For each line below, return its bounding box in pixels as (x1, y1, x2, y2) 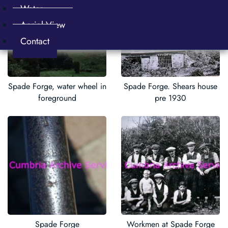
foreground (38, 92, 76, 104)
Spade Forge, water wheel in (8, 80, 106, 92)
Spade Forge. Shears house (124, 80, 217, 92)
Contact (20, 35, 49, 48)
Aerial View (20, 18, 65, 32)
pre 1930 (155, 92, 186, 104)
